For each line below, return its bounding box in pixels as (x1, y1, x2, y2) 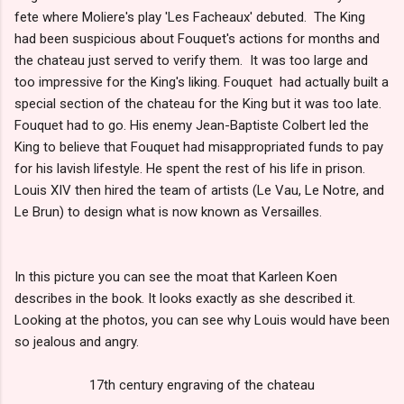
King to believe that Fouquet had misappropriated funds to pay (14, 138, 383, 155)
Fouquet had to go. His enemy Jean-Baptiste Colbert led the (14, 116, 369, 133)
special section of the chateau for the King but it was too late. (14, 95, 381, 112)
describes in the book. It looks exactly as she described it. (14, 289, 359, 307)
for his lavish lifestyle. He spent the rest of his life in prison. (14, 160, 365, 177)
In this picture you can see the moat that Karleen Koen (14, 268, 337, 285)
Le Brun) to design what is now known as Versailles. (14, 203, 322, 220)
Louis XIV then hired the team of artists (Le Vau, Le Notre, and (14, 181, 384, 198)
